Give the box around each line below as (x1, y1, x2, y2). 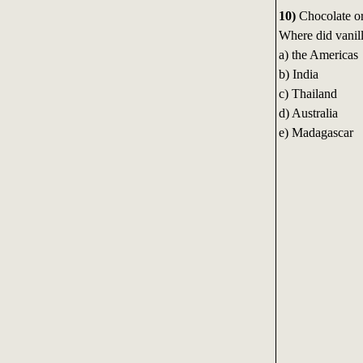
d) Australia (278, 106, 338, 121)
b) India (278, 67, 318, 82)
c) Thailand (278, 87, 337, 101)
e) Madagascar (278, 126, 353, 140)
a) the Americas (278, 48, 358, 62)
